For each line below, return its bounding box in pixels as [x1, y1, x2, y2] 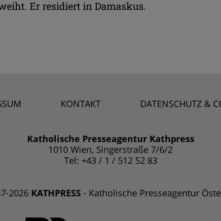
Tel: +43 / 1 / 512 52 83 [64, 154, 157, 167]
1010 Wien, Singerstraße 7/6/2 [48, 144, 173, 156]
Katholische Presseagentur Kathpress [27, 133, 194, 145]
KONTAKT [61, 98, 101, 110]
